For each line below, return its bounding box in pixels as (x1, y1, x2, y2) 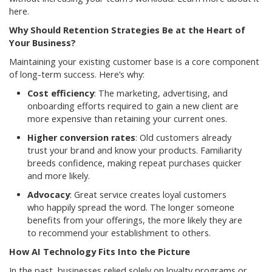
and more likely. (27, 170, 90, 182)
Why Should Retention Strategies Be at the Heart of (9, 24, 245, 36)
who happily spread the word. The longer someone (27, 202, 234, 214)
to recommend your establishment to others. (27, 227, 211, 239)
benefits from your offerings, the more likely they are (27, 214, 242, 226)
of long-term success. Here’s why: (9, 69, 144, 81)
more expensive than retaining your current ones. (27, 113, 227, 125)
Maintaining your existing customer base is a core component (9, 56, 259, 68)
